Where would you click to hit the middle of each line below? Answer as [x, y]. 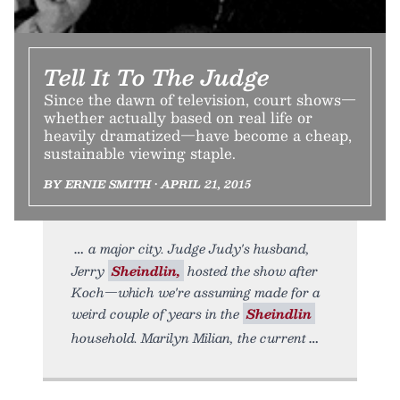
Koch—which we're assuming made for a [196, 292]
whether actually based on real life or [178, 118]
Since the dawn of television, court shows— [200, 100]
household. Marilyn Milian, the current [189, 338]
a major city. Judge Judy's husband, [199, 249]
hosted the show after [251, 271]
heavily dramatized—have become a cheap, [198, 136]
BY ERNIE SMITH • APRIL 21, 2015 [147, 184]
